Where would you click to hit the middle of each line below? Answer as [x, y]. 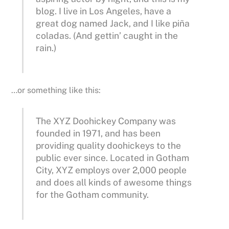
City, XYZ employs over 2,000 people [111, 170]
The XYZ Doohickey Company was [106, 121]
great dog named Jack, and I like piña [113, 23]
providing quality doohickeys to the [109, 145]
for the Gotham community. [93, 194]
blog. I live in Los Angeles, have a [104, 11]
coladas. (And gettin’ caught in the [107, 35]
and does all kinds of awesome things [114, 182]
